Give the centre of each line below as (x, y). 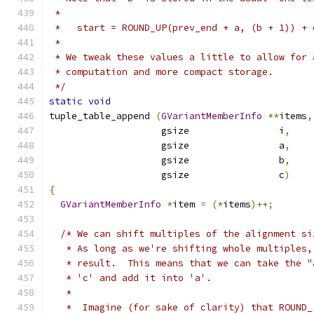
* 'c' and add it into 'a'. (130, 278)
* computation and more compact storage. (161, 72)
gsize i (167, 131)
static (66, 101)
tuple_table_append (102, 116)
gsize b (167, 160)
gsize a (167, 145)
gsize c (167, 175)
